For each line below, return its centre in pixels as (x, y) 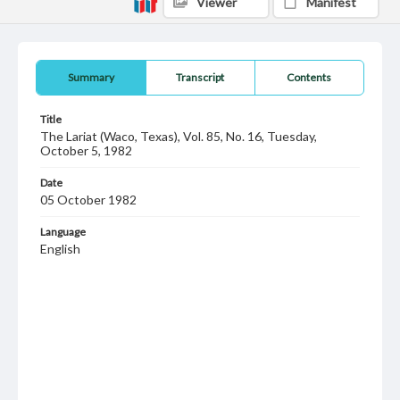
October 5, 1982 (86, 150)
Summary (91, 77)
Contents (309, 77)
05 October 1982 (88, 200)
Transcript (200, 77)
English (60, 249)
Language (63, 232)
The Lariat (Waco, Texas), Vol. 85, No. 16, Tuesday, (179, 136)
